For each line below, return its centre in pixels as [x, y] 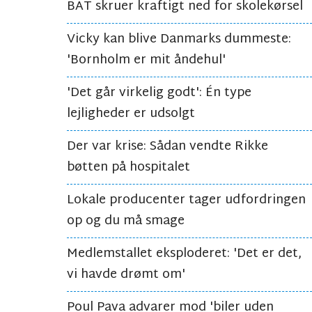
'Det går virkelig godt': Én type [159, 93]
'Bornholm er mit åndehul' [146, 61]
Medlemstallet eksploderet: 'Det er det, [184, 254]
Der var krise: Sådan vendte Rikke [167, 147]
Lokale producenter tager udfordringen [186, 201]
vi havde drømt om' [126, 275]
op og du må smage [126, 221]
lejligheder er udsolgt [131, 114]
